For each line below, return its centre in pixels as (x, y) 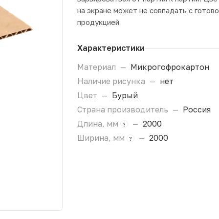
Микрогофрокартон (170, 67)
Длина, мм (99, 124)
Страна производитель (124, 109)
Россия (197, 109)
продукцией (98, 22)
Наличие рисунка (112, 81)
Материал (98, 67)
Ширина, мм (102, 138)
